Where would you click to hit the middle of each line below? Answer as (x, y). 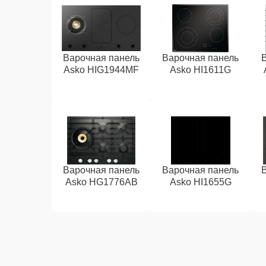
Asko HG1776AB (101, 182)
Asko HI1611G (201, 70)
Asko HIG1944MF (102, 70)
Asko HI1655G (200, 182)
